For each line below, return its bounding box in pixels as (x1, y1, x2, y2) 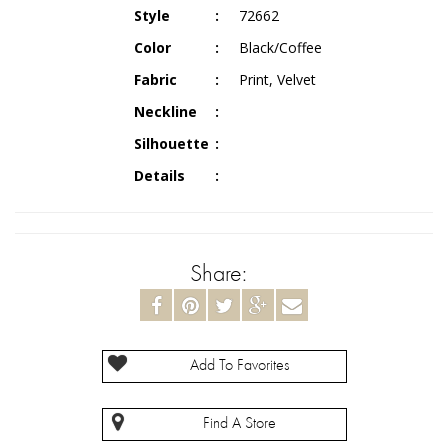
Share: (189, 262, 259, 287)
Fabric (134, 69, 177, 89)
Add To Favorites (189, 357, 289, 374)
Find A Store (202, 415, 276, 432)
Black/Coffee (239, 37, 322, 57)
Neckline (134, 101, 197, 121)
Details (134, 165, 185, 185)
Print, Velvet (239, 69, 316, 89)
